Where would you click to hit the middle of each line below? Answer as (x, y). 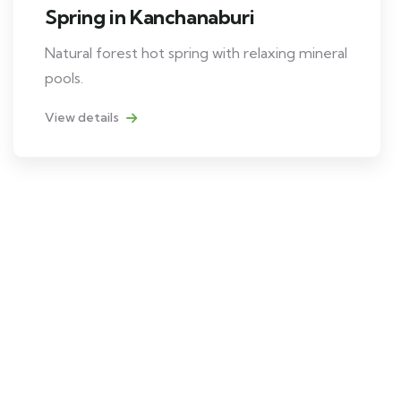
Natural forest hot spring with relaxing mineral (196, 52)
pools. (64, 77)
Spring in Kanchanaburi (150, 17)
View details (83, 117)
